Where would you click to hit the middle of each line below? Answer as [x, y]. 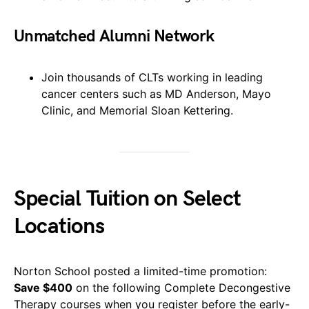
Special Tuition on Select [128, 199]
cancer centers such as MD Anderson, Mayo [156, 93]
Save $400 [43, 287]
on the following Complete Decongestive [181, 287]
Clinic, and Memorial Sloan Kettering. [137, 110]
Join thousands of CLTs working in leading [152, 77]
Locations [59, 226]
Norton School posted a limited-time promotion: [140, 271]
